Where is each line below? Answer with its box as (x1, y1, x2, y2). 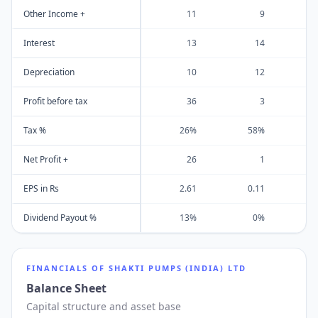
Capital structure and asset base (26, 300, 181, 313)
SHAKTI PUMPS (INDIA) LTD (108, 263, 247, 273)
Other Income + (23, 8, 85, 20)
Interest (23, 37, 55, 49)
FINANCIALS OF (26, 263, 109, 273)
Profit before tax (23, 95, 87, 107)
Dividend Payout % (23, 212, 97, 224)
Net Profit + (23, 153, 68, 165)
